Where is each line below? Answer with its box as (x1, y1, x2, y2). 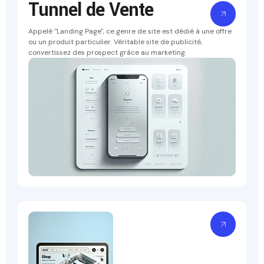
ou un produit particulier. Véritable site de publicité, (28, 37, 202, 47)
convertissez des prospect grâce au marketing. (28, 47, 186, 57)
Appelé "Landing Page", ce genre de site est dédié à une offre (28, 26, 232, 36)
